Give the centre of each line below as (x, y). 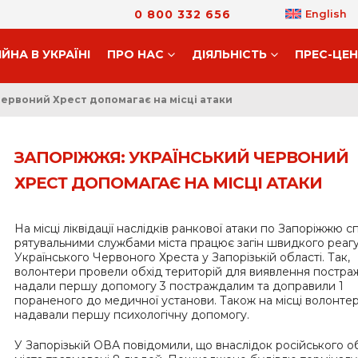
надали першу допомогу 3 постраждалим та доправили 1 (179, 286)
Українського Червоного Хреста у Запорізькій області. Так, (182, 257)
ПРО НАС (135, 54)
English (326, 14)
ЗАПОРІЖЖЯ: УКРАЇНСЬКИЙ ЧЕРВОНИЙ (181, 157)
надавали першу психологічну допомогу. (132, 315)
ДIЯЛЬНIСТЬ (229, 54)
